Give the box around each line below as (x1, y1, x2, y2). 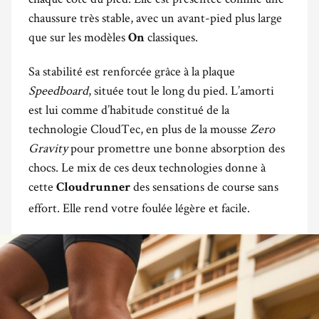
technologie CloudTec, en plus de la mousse (28, 120, 250, 137)
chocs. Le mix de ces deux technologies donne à (28, 158, 266, 175)
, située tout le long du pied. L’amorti (88, 81, 274, 98)
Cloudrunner (56, 181, 130, 194)
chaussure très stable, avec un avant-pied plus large (28, 9, 282, 26)
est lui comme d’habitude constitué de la (28, 100, 229, 117)
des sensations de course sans (130, 177, 278, 194)
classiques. (145, 28, 198, 45)
